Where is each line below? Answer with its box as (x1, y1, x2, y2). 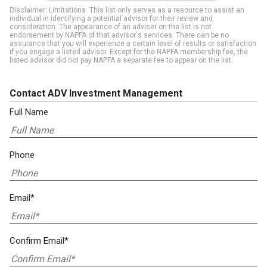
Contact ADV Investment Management (10, 88, 182, 99)
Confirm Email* (10, 235, 69, 246)
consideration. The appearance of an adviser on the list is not (10, 23, 212, 31)
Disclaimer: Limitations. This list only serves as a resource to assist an (10, 6, 244, 14)
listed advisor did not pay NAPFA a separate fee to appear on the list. (10, 56, 233, 64)
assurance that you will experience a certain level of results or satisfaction (10, 39, 256, 48)
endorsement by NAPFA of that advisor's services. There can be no (10, 31, 229, 39)
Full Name (10, 107, 48, 117)
